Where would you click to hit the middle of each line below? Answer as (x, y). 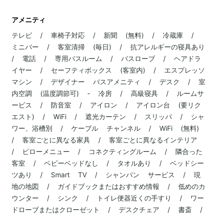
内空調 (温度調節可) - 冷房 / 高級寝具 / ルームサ (108, 93)
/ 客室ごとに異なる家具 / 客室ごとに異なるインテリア (104, 140)
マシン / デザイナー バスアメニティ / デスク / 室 (108, 82)
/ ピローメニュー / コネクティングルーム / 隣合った (107, 151)
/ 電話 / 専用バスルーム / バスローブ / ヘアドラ (106, 58)
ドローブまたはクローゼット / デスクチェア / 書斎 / (107, 209)
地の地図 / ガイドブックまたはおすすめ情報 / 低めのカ (108, 186)
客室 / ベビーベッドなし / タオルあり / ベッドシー (108, 163)
